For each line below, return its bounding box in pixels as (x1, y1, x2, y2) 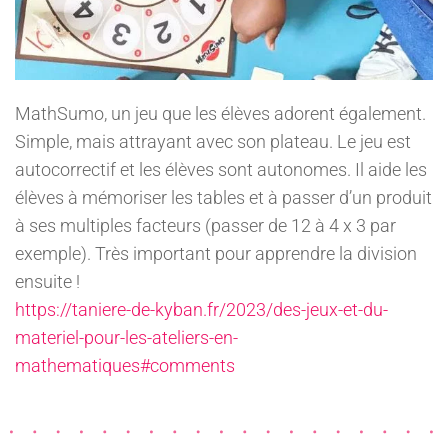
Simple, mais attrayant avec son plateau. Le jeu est (15, 131, 411, 153)
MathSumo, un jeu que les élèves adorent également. (15, 103, 426, 125)
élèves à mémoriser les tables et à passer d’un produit (15, 187, 432, 209)
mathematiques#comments (15, 355, 235, 377)
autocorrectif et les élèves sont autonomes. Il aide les (15, 159, 427, 181)
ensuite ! (15, 271, 80, 293)
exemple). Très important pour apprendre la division (15, 243, 417, 265)
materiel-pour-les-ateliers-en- (15, 327, 238, 349)
